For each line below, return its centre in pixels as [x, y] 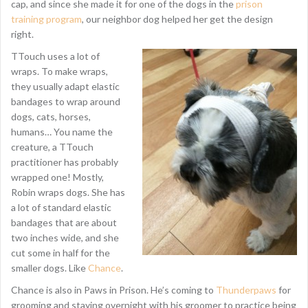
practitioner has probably [65, 162]
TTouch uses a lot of [55, 56]
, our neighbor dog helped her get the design [177, 19]
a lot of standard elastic [61, 207]
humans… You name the [62, 132]
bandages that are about [64, 222]
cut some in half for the [60, 253]
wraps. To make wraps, [59, 71]
